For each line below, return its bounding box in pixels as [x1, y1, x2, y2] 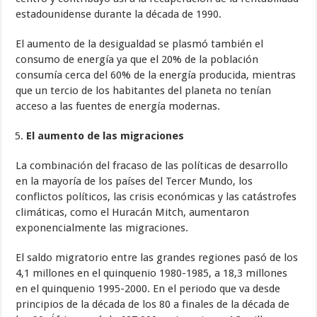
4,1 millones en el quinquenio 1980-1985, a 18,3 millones [16, 266, 288, 279]
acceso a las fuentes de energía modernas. [16, 99, 221, 113]
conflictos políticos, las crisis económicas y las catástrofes [16, 190, 297, 203]
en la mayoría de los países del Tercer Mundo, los [16, 174, 253, 188]
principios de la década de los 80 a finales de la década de [16, 297, 290, 311]
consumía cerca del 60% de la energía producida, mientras [16, 68, 296, 81]
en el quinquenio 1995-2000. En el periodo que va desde [16, 282, 281, 295]
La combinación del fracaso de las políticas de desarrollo [16, 158, 289, 172]
